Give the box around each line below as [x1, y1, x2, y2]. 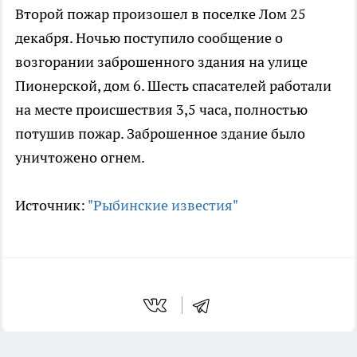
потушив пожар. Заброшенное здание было [15, 124, 305, 143]
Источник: [15, 196, 88, 215]
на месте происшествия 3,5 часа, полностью [15, 100, 308, 120]
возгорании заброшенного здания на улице [15, 53, 308, 72]
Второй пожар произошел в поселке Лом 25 [15, 5, 306, 24]
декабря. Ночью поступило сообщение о [15, 29, 283, 48]
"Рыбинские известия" [88, 196, 238, 215]
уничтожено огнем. [15, 148, 145, 167]
